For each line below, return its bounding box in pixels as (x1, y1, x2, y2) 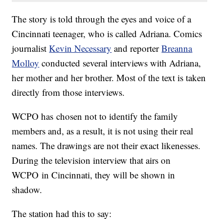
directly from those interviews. (12, 86, 128, 98)
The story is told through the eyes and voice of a (12, 12, 192, 25)
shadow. (12, 183, 45, 196)
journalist (12, 42, 49, 54)
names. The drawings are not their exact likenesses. (12, 139, 201, 152)
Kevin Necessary (49, 42, 112, 54)
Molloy (12, 56, 40, 69)
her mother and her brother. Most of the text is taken (12, 71, 206, 84)
